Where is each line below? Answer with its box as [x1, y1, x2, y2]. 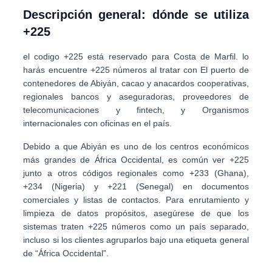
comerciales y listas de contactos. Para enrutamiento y [23, 195, 249, 205]
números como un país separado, [107, 222, 249, 231]
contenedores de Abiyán [23, 78, 117, 88]
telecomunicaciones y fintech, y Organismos [23, 105, 249, 115]
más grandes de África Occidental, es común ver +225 [23, 155, 249, 165]
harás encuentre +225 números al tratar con [23, 65, 201, 75]
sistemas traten [23, 222, 89, 231]
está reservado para [83, 52, 174, 61]
